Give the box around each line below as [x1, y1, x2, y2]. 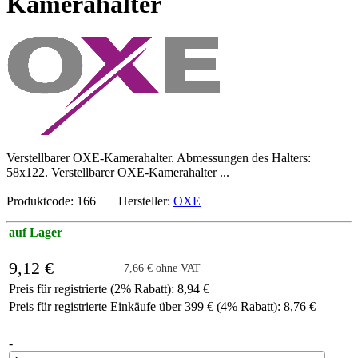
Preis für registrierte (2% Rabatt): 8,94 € [9, 281, 209, 296]
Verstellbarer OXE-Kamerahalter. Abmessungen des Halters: [6, 150, 311, 165]
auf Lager [9, 225, 62, 239]
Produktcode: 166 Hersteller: [6, 193, 173, 208]
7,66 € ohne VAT [124, 261, 201, 274]
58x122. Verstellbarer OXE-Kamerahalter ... [6, 165, 229, 179]
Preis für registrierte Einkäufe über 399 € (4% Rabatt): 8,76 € [9, 299, 316, 313]
